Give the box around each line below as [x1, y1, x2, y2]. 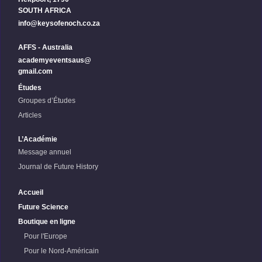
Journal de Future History [18, 163, 98, 171]
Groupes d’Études [18, 96, 75, 105]
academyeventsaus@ [18, 56, 91, 64]
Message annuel [18, 148, 71, 156]
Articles [18, 111, 42, 119]
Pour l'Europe [24, 232, 67, 240]
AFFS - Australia [18, 43, 73, 51]
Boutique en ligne [18, 218, 75, 226]
